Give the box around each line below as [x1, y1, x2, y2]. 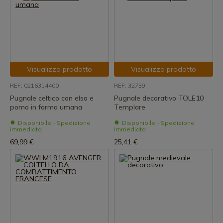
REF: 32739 [114, 82, 145, 89]
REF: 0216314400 [10, 82, 59, 89]
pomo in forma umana [10, 103, 82, 111]
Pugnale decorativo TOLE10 [114, 94, 204, 103]
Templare [114, 103, 145, 111]
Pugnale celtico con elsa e [10, 94, 94, 103]
